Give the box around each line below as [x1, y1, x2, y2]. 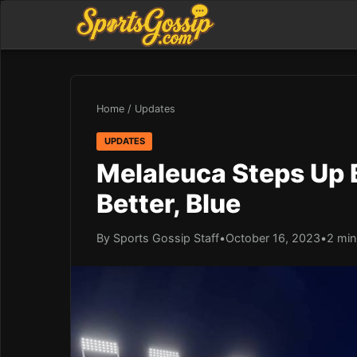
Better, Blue [96, 187, 241, 219]
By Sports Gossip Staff [96, 230, 219, 245]
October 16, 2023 [226, 230, 320, 245]
